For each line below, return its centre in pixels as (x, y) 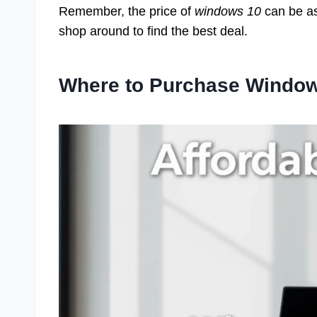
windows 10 (228, 11)
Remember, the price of (127, 11)
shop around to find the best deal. (153, 31)
